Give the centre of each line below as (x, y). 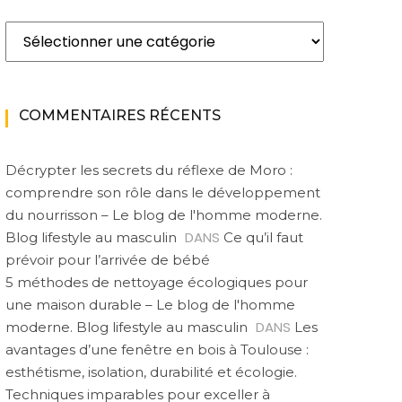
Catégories (44, 31)
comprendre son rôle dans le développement (163, 192)
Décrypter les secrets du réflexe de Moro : (149, 170)
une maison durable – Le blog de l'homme (150, 305)
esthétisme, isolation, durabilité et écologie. (151, 372)
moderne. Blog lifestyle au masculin (127, 327)
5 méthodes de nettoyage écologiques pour (157, 282)
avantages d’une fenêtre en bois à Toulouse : (157, 350)
